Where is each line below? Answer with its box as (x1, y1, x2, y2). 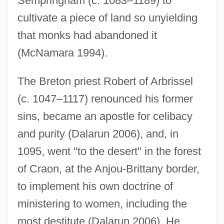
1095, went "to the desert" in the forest (17, 144, 201, 157)
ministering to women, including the (17, 197, 187, 210)
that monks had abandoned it (17, 28, 157, 41)
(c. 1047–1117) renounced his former (17, 92, 193, 105)
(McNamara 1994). (17, 46, 107, 59)
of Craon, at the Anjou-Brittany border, (17, 162, 199, 175)
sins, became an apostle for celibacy (17, 109, 192, 122)
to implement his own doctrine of (17, 179, 173, 192)
